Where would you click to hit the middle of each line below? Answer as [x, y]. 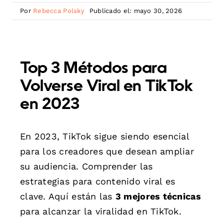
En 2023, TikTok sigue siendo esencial [104, 136]
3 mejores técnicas [158, 196]
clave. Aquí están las [68, 196]
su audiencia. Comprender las [86, 166]
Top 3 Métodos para [93, 69]
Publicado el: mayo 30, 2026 [136, 11]
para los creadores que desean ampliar [107, 151]
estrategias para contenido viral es [98, 181]
